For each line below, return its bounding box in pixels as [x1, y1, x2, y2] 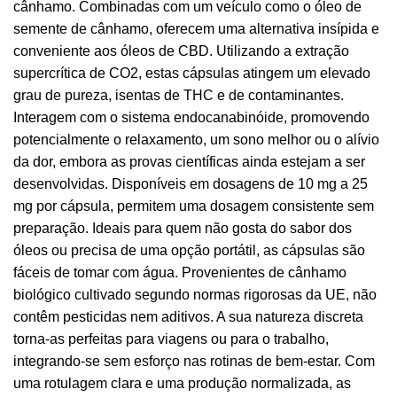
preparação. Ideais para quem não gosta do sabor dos [13, 220, 352, 236]
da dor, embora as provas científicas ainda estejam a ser [13, 153, 365, 169]
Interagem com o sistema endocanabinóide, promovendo [13, 109, 370, 125]
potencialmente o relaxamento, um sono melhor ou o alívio [13, 131, 379, 147]
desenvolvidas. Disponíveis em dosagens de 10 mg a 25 [13, 175, 368, 191]
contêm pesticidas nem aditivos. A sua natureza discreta [13, 308, 363, 324]
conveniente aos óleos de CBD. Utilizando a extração [13, 43, 349, 58]
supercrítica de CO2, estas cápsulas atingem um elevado [13, 65, 370, 81]
